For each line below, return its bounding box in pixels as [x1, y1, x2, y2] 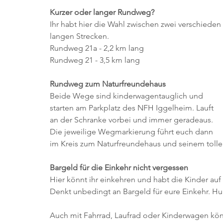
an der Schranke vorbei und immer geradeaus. [50, 114, 215, 124]
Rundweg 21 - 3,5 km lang [50, 55, 140, 65]
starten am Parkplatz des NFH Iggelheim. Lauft [50, 103, 216, 112]
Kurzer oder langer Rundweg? [50, 7, 154, 17]
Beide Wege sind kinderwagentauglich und [50, 91, 205, 101]
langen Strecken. [50, 31, 109, 41]
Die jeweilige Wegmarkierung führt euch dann [50, 126, 215, 136]
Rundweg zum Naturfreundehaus [50, 79, 166, 89]
